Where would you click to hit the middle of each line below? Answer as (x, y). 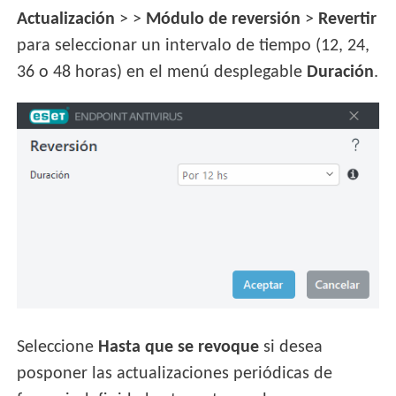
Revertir (348, 19)
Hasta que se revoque (179, 347)
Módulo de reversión (224, 19)
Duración (341, 72)
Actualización (66, 19)
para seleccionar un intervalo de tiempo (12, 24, (194, 46)
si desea (291, 347)
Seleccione (58, 347)
